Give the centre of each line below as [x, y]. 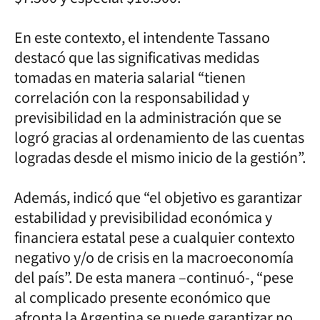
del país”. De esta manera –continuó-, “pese [154, 277]
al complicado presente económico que [142, 297]
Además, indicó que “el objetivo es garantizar [158, 197]
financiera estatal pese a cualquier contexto [155, 237]
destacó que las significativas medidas [137, 57]
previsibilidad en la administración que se [148, 117]
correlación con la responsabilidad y [132, 97]
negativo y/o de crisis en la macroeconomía [154, 257]
